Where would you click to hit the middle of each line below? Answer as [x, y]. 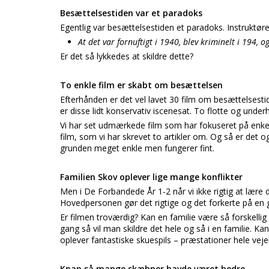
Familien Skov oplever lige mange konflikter [151, 177]
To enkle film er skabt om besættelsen [141, 85]
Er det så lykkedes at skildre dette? [127, 56]
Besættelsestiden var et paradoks [131, 13]
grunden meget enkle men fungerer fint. [137, 148]
